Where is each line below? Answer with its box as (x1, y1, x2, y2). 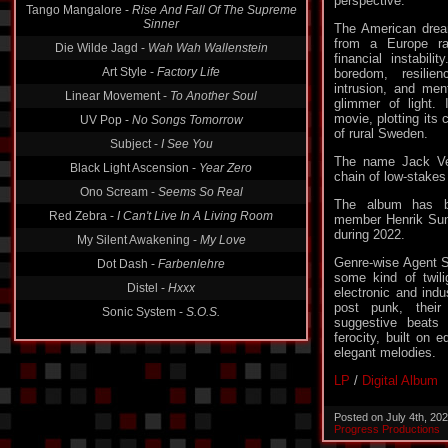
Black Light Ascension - (70, 161, 199, 175)
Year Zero (199, 161, 252, 175)
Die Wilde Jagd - (54, 41, 148, 55)
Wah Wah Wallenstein (147, 41, 268, 55)
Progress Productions (334, 423, 440, 435)
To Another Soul (170, 89, 257, 103)
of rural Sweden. (334, 126, 428, 141)
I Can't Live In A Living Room (117, 209, 273, 223)
